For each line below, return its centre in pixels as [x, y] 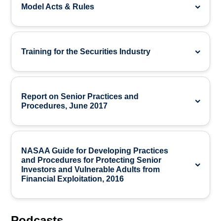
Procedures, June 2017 [65, 106]
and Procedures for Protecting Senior [92, 160]
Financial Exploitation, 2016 [73, 179]
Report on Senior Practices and [80, 96]
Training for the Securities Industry [86, 52]
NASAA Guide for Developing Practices [95, 151]
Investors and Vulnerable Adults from [91, 169]
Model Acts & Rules [58, 7]
